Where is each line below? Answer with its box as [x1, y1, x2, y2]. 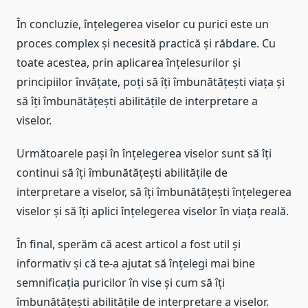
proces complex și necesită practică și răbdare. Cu [16, 35, 276, 51]
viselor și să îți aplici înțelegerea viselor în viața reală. [16, 203, 289, 219]
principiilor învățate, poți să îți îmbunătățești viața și [16, 74, 285, 89]
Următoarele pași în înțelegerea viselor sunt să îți [16, 145, 272, 161]
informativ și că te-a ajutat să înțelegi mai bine [16, 255, 255, 271]
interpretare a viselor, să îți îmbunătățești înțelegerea [16, 184, 291, 199]
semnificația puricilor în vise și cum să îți [16, 274, 225, 290]
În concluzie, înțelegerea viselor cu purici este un [16, 16, 269, 32]
